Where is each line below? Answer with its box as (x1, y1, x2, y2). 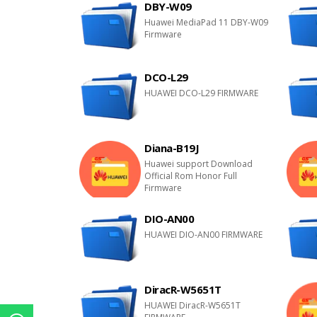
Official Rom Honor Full (144, 170, 238, 182)
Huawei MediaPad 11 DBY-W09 (144, 16, 269, 28)
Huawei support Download (144, 158, 253, 170)
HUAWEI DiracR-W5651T (144, 299, 241, 311)
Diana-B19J (144, 141, 200, 155)
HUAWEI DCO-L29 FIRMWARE (144, 87, 259, 99)
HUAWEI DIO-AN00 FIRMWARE (144, 229, 263, 241)
